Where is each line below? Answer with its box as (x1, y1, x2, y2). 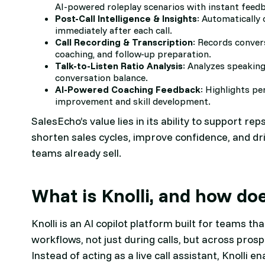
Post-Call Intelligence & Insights (55, 12, 198, 25)
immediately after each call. (55, 24, 173, 37)
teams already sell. (31, 146, 122, 160)
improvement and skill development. (55, 95, 211, 108)
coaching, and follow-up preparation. (55, 48, 212, 60)
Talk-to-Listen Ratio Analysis (55, 60, 183, 72)
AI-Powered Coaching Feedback (55, 83, 201, 96)
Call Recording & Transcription (55, 36, 193, 49)
